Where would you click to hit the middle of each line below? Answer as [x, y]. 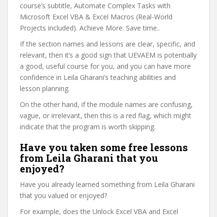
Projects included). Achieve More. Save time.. [90, 28]
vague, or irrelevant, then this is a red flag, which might [106, 115]
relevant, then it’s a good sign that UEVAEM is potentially [108, 55]
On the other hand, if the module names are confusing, [106, 104]
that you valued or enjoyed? [63, 195]
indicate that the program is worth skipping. [88, 126]
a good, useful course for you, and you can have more [105, 66]
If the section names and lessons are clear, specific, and [108, 44]
